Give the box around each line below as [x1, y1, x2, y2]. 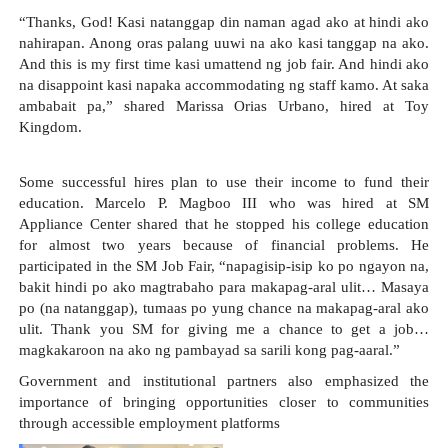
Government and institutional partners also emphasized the [18, 373, 430, 390]
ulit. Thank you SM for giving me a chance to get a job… [18, 320, 430, 337]
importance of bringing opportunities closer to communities [18, 394, 430, 411]
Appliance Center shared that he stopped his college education [18, 215, 430, 232]
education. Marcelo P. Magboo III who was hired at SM [18, 194, 430, 211]
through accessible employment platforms [18, 415, 280, 432]
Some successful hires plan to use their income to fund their [18, 173, 430, 190]
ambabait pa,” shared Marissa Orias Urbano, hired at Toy [18, 98, 430, 115]
